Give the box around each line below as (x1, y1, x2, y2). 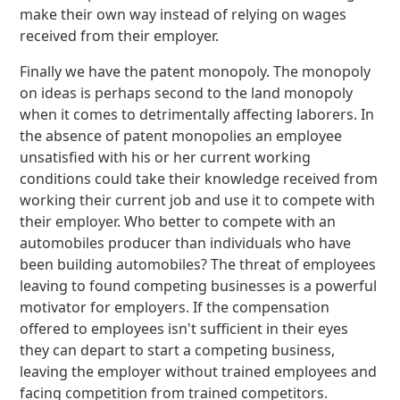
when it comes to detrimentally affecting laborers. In (20, 104, 375, 124)
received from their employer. (20, 26, 220, 46)
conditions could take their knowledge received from (20, 169, 379, 188)
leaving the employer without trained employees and (20, 362, 378, 381)
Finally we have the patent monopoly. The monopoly (20, 62, 371, 81)
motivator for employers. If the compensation (20, 297, 330, 317)
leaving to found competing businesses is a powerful (20, 276, 378, 296)
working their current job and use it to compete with (20, 190, 376, 210)
